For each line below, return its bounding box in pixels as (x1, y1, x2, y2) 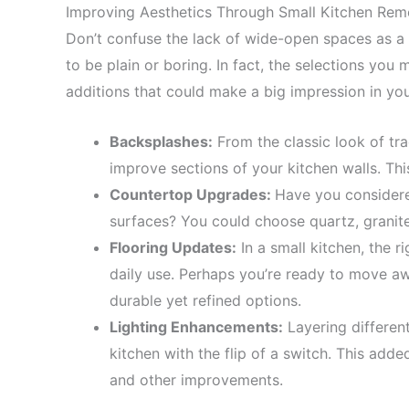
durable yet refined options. (110, 290, 301, 309)
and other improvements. (110, 370, 283, 389)
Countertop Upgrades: (110, 184, 275, 204)
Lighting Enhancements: (110, 317, 283, 336)
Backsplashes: (110, 131, 213, 151)
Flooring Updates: (110, 237, 236, 257)
